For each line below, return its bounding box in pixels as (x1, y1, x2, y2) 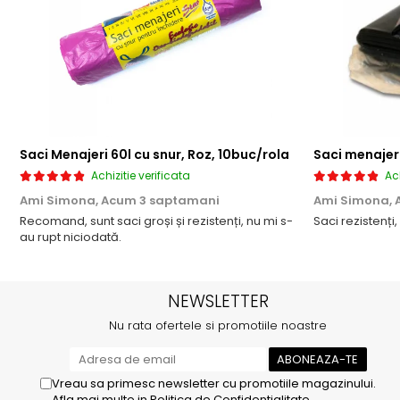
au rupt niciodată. (20, 229, 121, 246)
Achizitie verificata (91, 168, 190, 184)
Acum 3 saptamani (101, 192, 220, 210)
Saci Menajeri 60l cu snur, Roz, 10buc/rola (20, 146, 289, 164)
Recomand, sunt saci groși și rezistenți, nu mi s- (20, 212, 293, 230)
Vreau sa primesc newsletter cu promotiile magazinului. (52, 375, 376, 393)
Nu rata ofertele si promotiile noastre (109, 317, 327, 335)
